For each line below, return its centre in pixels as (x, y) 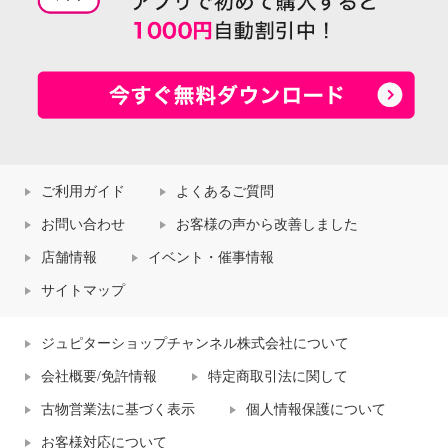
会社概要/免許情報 (99, 377)
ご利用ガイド (83, 192)
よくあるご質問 (225, 192)
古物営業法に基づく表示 (118, 410)
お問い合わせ (83, 225)
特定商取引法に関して (278, 377)
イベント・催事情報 (211, 258)
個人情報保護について (316, 410)
